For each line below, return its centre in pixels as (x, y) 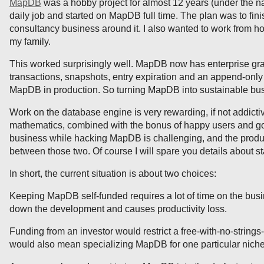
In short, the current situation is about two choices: (113, 174)
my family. (30, 42)
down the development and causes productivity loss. (118, 209)
